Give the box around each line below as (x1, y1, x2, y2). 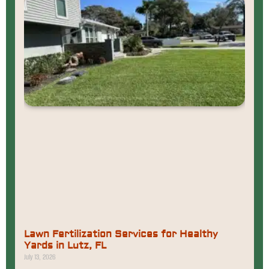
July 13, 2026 (24, 252, 56, 262)
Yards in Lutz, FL (24, 240, 106, 252)
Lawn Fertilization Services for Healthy (24, 228, 218, 241)
